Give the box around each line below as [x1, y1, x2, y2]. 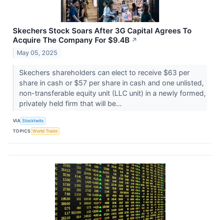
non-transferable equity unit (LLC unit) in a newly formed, [19, 88, 206, 97]
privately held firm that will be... [19, 99, 124, 108]
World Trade [32, 128, 58, 134]
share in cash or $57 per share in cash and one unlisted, [19, 78, 204, 87]
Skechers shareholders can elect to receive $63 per [19, 68, 190, 77]
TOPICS [13, 128, 31, 134]
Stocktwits [22, 118, 44, 124]
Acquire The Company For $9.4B [13, 35, 130, 45]
